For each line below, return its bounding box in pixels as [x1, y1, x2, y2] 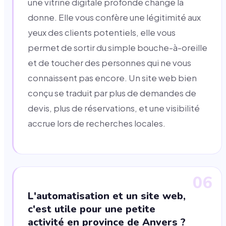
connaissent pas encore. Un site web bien [28, 73, 197, 84]
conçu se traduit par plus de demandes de [28, 88, 196, 99]
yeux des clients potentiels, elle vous [28, 27, 176, 38]
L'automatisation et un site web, [28, 189, 186, 203]
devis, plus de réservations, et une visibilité [28, 103, 200, 114]
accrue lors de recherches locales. [28, 118, 165, 129]
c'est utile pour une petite [28, 202, 155, 216]
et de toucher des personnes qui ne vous [28, 58, 191, 69]
